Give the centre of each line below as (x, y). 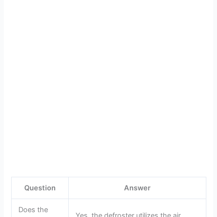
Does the (33, 210)
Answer (137, 188)
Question (40, 188)
